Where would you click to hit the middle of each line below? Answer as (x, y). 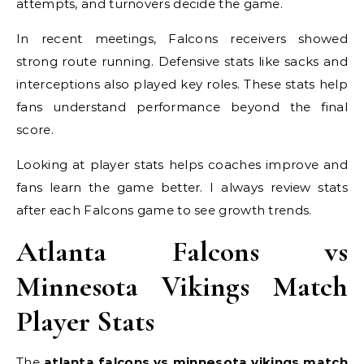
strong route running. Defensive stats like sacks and (182, 61)
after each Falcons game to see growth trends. (164, 210)
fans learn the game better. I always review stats (182, 187)
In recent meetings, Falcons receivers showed (182, 39)
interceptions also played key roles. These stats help (182, 84)
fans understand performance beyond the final (182, 107)
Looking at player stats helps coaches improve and (182, 165)
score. (35, 130)
